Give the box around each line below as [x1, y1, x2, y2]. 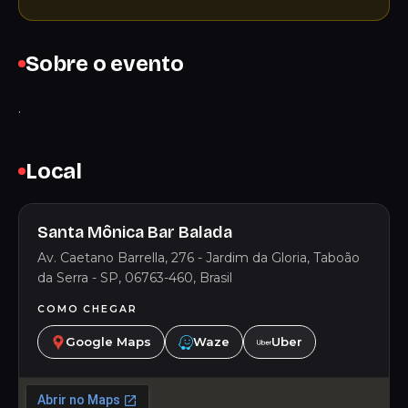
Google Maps [66, 334, 151, 349]
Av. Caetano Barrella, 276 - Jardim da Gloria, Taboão [37, 250, 360, 266]
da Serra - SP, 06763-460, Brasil [37, 270, 232, 286]
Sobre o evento [25, 51, 184, 76]
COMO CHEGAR [37, 303, 138, 315]
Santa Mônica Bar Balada [37, 222, 232, 242]
